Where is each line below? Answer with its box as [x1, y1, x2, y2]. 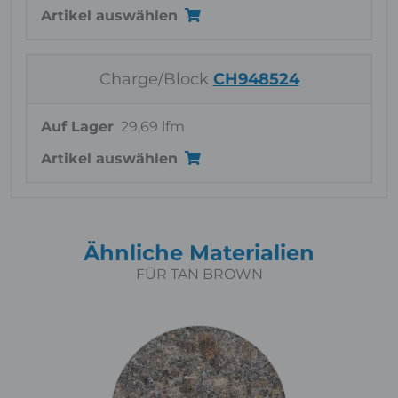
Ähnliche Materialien [84, 240, 314, 266]
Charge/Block [99, 69, 213, 89]
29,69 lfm [121, 118, 185, 135]
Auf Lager [41, 118, 114, 135]
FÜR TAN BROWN [135, 266, 263, 283]
